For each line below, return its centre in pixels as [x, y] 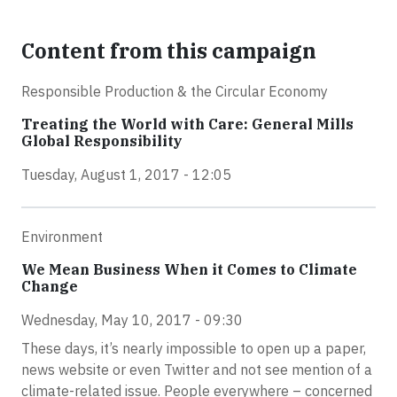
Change [50, 287]
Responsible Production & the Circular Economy [175, 92]
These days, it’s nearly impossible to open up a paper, [194, 349]
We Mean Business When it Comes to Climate [189, 270]
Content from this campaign [169, 51]
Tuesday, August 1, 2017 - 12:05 [126, 175]
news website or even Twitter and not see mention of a [197, 370]
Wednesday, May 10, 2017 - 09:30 [132, 320]
